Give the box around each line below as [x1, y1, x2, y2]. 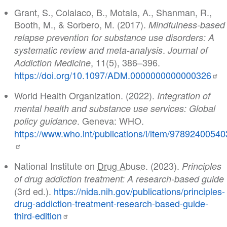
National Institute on [14, 159, 97, 173]
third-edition [14, 209, 62, 222]
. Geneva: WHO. [77, 114, 144, 128]
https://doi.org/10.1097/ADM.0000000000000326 [14, 68, 211, 82]
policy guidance [14, 115, 77, 128]
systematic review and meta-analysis [14, 44, 163, 57]
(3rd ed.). [14, 184, 54, 198]
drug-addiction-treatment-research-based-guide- [14, 197, 208, 210]
